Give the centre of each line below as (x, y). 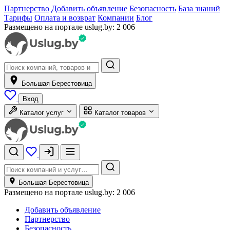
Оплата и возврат (65, 18)
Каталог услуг (42, 113)
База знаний (199, 8)
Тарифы (18, 18)
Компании (116, 18)
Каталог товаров (120, 113)
